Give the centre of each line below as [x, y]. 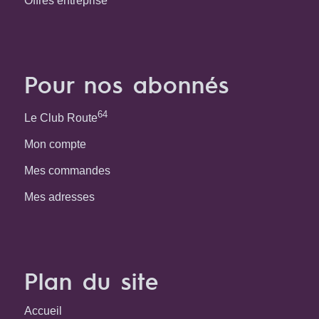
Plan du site [91, 281]
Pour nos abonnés [126, 83]
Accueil [43, 311]
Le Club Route [61, 118]
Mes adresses [59, 197]
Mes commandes [67, 171]
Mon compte [55, 145]
